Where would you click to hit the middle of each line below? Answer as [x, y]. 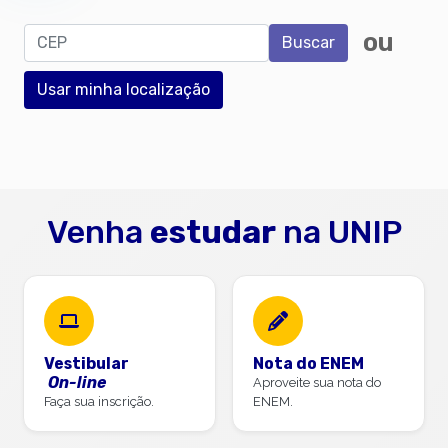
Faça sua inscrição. [99, 401]
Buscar [308, 42]
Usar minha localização [123, 89]
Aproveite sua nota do [317, 382]
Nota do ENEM [308, 363]
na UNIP [338, 231]
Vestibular [86, 363]
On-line [77, 382]
